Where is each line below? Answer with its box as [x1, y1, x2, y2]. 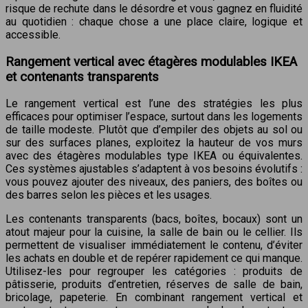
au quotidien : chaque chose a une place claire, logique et [5, 14, 302, 28]
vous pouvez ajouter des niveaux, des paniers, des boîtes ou [5, 175, 302, 189]
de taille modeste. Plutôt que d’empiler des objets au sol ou [5, 123, 302, 137]
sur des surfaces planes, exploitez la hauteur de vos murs [5, 136, 302, 150]
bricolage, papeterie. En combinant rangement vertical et [5, 291, 302, 305]
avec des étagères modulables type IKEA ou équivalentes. [5, 149, 302, 163]
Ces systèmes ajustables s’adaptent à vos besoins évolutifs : [5, 162, 302, 176]
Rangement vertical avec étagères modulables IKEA [5, 54, 297, 69]
